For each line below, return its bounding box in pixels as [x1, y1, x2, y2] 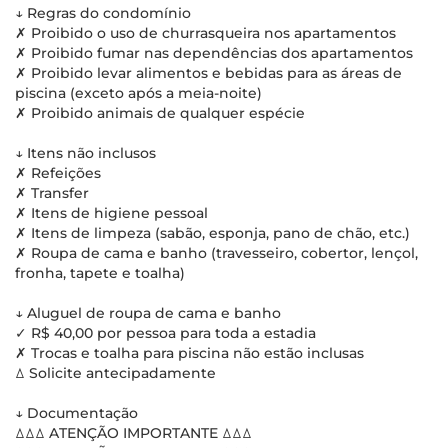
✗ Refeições [15, 164, 101, 182]
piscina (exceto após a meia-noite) [15, 84, 262, 102]
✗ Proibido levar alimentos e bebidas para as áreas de [15, 64, 402, 82]
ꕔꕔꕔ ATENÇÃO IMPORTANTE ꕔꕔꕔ [15, 424, 252, 442]
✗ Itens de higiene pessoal [15, 204, 208, 222]
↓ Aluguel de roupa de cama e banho [15, 304, 281, 322]
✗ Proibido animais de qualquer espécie [15, 104, 305, 122]
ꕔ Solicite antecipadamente [15, 364, 216, 382]
